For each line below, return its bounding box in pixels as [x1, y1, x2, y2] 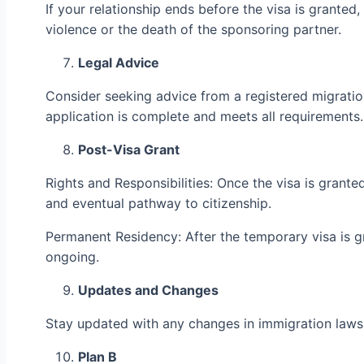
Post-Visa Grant [78, 141, 180, 158]
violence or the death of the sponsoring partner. [45, 20, 341, 37]
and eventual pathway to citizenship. [45, 194, 271, 211]
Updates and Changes [78, 281, 219, 298]
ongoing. [45, 248, 99, 265]
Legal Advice [78, 54, 159, 71]
